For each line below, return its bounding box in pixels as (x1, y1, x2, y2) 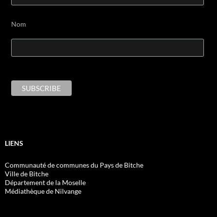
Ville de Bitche (5, 169, 48, 178)
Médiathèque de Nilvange (5, 186, 81, 195)
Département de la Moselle (5, 178, 86, 186)
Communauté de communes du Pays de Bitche (5, 160, 143, 169)
